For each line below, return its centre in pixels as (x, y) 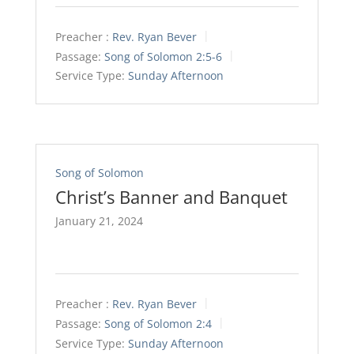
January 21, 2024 (99, 221)
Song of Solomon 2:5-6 (163, 56)
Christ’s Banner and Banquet (171, 197)
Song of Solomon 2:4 (158, 323)
